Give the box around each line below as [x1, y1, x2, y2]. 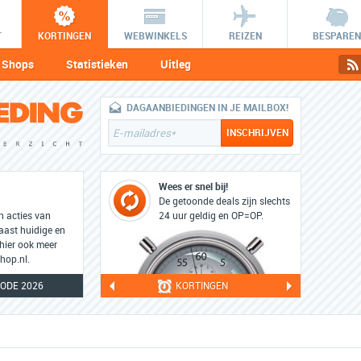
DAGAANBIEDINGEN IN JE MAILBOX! [127, 102, 288, 114]
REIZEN [228, 31, 262, 42]
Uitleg [160, 58, 191, 71]
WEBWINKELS [123, 31, 187, 42]
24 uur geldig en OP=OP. [159, 210, 263, 222]
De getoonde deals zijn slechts [159, 196, 290, 207]
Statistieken [66, 58, 128, 71]
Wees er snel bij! [159, 181, 228, 193]
